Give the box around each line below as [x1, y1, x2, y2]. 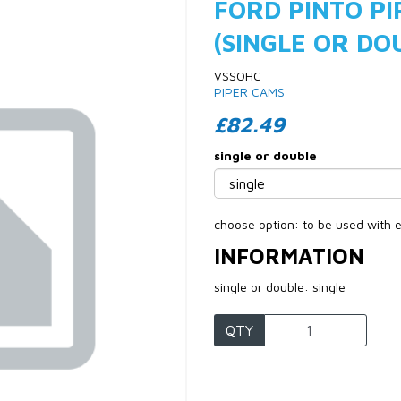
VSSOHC [214, 68, 261, 84]
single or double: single [214, 279, 346, 295]
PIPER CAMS [214, 84, 285, 100]
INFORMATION [214, 243, 364, 269]
